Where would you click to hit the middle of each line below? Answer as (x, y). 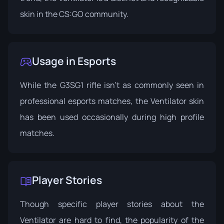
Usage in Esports (74, 61)
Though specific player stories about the (112, 204)
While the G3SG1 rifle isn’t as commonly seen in (112, 85)
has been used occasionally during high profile (112, 117)
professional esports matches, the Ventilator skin (112, 101)
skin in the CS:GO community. (74, 14)
